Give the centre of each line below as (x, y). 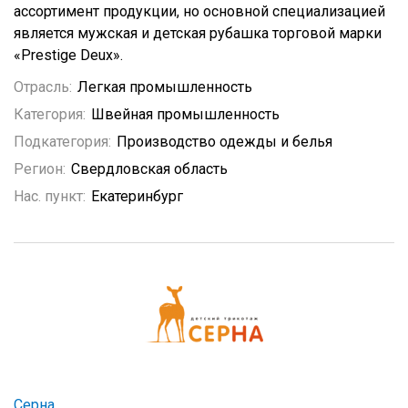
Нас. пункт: (50, 196)
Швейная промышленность (185, 114)
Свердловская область (149, 169)
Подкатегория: (62, 142)
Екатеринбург (137, 196)
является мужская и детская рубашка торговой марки (198, 33)
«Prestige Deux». (68, 55)
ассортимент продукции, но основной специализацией (199, 11)
